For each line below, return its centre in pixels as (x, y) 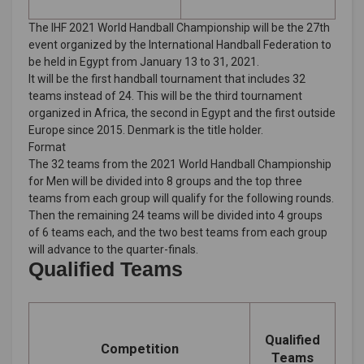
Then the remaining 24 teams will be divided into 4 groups (175, 215)
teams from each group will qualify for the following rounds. (181, 198)
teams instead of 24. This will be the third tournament (165, 95)
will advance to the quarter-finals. (113, 249)
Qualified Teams (106, 269)
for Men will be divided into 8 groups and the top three (165, 181)
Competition (139, 349)
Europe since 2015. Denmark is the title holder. (146, 130)
